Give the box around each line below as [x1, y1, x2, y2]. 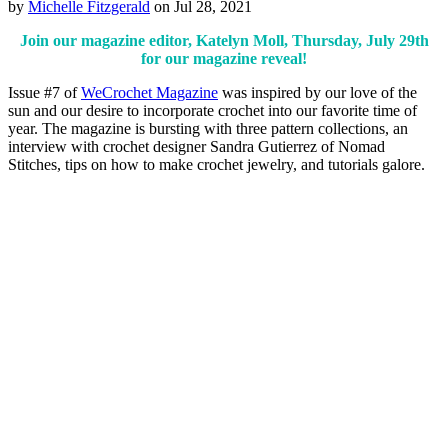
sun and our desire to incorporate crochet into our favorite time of [8, 101, 417, 119]
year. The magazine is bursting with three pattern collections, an [8, 119, 408, 137]
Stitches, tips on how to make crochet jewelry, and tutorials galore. [8, 155, 425, 173]
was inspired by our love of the [218, 83, 417, 101]
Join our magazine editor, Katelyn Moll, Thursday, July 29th [19, 31, 429, 49]
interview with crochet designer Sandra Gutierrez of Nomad [8, 137, 385, 155]
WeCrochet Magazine [81, 83, 218, 101]
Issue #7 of [8, 83, 81, 101]
